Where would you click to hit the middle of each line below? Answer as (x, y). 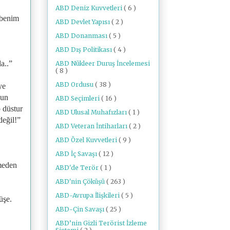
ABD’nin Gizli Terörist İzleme (101, 223)
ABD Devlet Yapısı (83, 22)
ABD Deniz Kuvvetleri (90, 8)
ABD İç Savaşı (77, 154)
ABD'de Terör (78, 167)
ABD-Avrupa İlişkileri (88, 195)
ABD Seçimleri (78, 98)
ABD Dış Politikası (84, 49)
